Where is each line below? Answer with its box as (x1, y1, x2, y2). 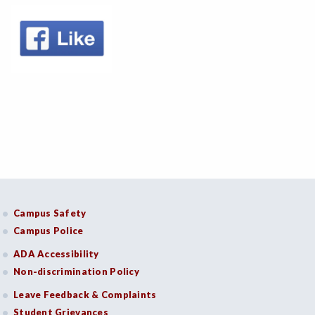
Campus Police (13, 225, 84, 236)
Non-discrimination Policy (13, 266, 139, 277)
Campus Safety (13, 207, 86, 219)
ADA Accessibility (13, 248, 99, 259)
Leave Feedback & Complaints (13, 289, 157, 300)
